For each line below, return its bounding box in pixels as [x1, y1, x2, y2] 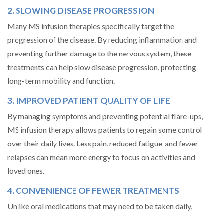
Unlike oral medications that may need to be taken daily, [7, 201, 192, 211]
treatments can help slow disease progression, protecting [7, 62, 196, 72]
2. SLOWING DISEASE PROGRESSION [7, 5, 154, 16]
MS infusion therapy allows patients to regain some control [7, 125, 202, 134]
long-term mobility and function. [7, 76, 115, 85]
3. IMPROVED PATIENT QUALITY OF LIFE [7, 95, 170, 106]
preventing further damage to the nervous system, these [7, 49, 191, 58]
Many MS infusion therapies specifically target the [7, 21, 174, 31]
